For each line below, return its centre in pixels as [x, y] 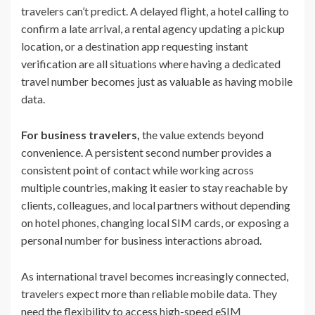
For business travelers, [81, 134]
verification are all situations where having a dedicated [151, 63]
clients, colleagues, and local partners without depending [156, 205]
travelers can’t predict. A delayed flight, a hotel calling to [155, 11]
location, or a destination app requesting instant [135, 46]
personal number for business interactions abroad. [141, 240]
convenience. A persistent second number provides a [146, 152]
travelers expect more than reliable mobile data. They [149, 293]
